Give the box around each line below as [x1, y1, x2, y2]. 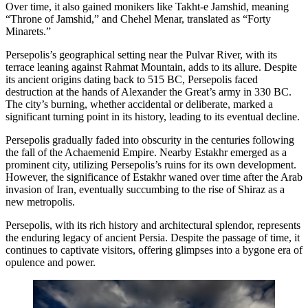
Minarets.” [5, 25, 51, 38]
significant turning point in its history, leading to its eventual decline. [5, 111, 300, 123]
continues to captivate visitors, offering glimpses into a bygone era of [5, 244, 302, 256]
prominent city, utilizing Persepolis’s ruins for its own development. [5, 159, 296, 171]
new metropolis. [5, 196, 75, 208]
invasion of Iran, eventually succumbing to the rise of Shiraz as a [5, 184, 285, 196]
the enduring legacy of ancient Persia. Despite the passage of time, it [5, 232, 300, 244]
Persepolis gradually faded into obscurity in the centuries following [5, 134, 294, 146]
